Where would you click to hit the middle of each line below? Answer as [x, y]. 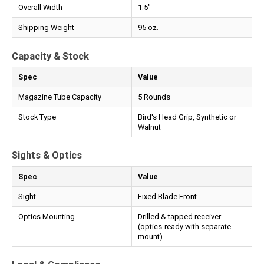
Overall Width [40, 8]
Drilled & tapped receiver [179, 216]
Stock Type [37, 117]
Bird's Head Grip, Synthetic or [187, 117]
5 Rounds [154, 97]
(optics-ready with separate [184, 226]
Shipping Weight [46, 28]
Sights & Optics [47, 156]
